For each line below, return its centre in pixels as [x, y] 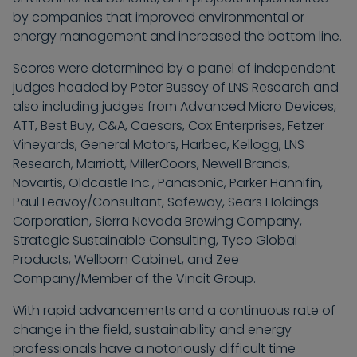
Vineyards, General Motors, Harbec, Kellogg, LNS [159, 145]
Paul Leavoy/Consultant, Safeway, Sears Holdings [166, 202]
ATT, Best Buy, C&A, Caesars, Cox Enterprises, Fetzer [169, 126]
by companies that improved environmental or [159, 18]
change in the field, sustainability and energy [152, 330]
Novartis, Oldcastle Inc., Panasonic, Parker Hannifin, [168, 183]
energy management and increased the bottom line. [177, 37]
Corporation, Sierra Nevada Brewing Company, [157, 222]
